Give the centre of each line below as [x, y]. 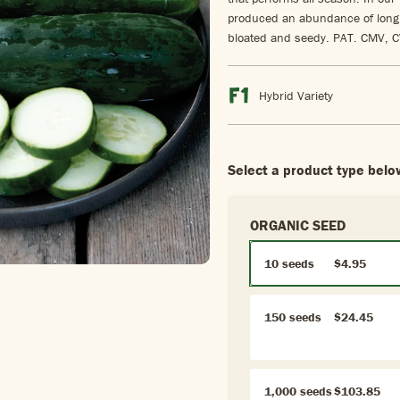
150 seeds [293, 317]
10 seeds [289, 263]
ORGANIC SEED [298, 225]
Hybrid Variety [296, 95]
